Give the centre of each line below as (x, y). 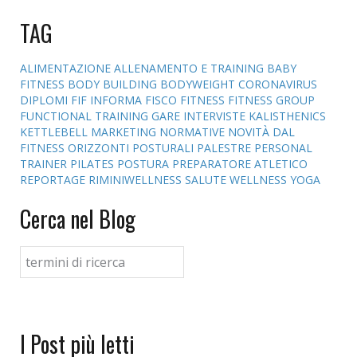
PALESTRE (226, 148)
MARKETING (125, 132)
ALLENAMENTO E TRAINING (190, 69)
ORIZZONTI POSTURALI (132, 148)
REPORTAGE (54, 180)
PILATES (94, 164)
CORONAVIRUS (278, 84)
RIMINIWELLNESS (137, 180)
